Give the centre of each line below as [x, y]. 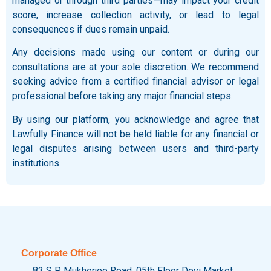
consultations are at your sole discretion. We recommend [135, 67]
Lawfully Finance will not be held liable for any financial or [135, 134]
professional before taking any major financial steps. [122, 96]
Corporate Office [59, 253]
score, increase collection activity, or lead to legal [135, 15]
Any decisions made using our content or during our [135, 53]
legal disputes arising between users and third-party [135, 148]
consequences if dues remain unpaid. [91, 29]
